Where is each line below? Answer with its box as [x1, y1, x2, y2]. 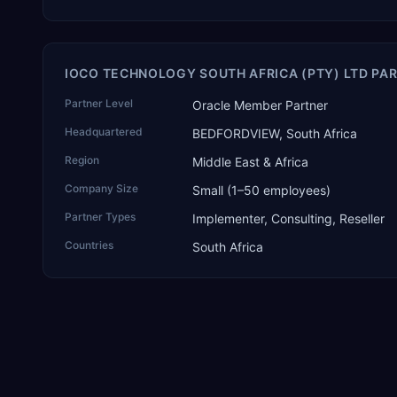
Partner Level [65, 97, 133, 110]
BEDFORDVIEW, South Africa [192, 126, 357, 141]
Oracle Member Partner [192, 97, 328, 113]
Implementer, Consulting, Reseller [192, 211, 385, 226]
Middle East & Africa [192, 154, 308, 169]
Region [65, 153, 99, 167]
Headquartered [65, 125, 143, 138]
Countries [65, 238, 113, 252]
